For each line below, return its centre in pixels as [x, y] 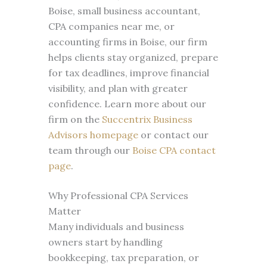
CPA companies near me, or [111, 26]
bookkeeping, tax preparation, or [123, 257]
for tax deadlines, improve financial [128, 73]
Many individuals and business [116, 226]
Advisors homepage [93, 135]
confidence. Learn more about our [127, 104]
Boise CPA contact [174, 150]
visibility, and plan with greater [118, 88]
